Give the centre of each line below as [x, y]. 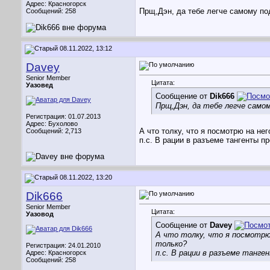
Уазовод [40, 214]
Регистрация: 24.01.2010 [63, 245]
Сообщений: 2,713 [54, 131]
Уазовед [39, 85]
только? [171, 244]
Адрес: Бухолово [52, 124]
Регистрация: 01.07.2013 [63, 116]
